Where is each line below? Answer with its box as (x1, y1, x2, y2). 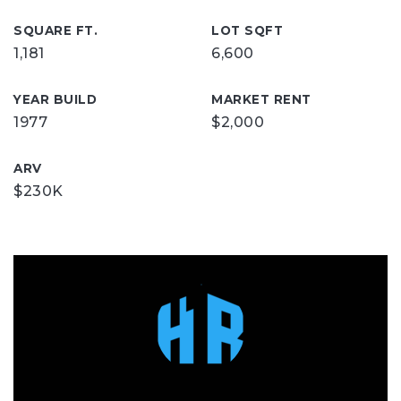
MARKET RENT (211, 92, 311, 107)
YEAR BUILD (13, 92, 97, 107)
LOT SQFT (211, 23, 283, 38)
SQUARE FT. (13, 23, 98, 38)
